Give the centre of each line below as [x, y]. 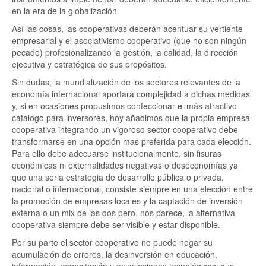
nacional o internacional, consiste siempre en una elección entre [132, 189]
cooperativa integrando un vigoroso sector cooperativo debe [125, 129]
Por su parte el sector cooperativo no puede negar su [112, 242]
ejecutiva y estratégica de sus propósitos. [89, 64]
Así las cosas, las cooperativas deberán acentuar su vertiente [127, 28]
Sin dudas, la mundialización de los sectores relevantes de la [126, 82]
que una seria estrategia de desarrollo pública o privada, [118, 177]
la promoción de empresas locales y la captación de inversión [127, 201]
